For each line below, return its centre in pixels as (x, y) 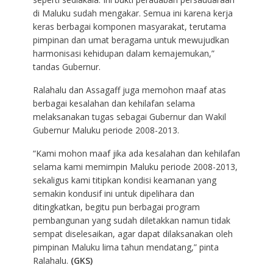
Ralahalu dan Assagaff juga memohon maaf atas (129, 90)
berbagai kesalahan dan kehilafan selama (114, 103)
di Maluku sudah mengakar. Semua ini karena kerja (133, 13)
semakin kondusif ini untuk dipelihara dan (113, 193)
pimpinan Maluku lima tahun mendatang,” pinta (126, 247)
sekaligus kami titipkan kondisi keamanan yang (124, 180)
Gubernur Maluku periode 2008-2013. (106, 130)
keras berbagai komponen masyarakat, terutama (129, 26)
